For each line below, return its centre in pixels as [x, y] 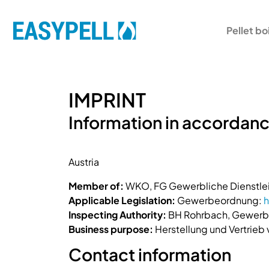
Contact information [150, 254]
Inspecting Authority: [117, 215]
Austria [84, 162]
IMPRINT [107, 100]
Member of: [96, 186]
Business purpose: [111, 229]
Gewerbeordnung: [219, 200]
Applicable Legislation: [122, 200]
